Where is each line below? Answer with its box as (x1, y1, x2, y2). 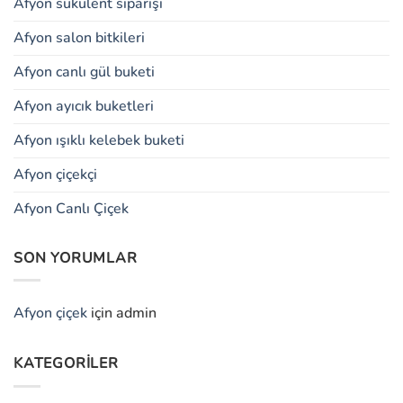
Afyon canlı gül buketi (13, 61, 155, 82)
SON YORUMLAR (13, 247, 138, 268)
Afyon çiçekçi (13, 164, 97, 184)
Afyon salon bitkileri (13, 27, 145, 48)
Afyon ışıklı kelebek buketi (13, 130, 184, 150)
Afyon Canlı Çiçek (13, 198, 129, 219)
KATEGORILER (13, 354, 119, 374)
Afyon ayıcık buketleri (13, 95, 154, 116)
